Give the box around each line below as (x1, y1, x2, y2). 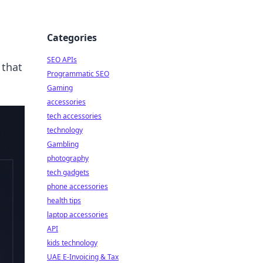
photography (47, 153, 89, 163)
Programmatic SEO (47, 69, 109, 79)
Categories (47, 31, 97, 44)
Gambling (47, 139, 79, 149)
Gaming (47, 83, 73, 93)
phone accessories (47, 181, 108, 191)
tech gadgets (47, 167, 89, 177)
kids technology (47, 238, 97, 248)
